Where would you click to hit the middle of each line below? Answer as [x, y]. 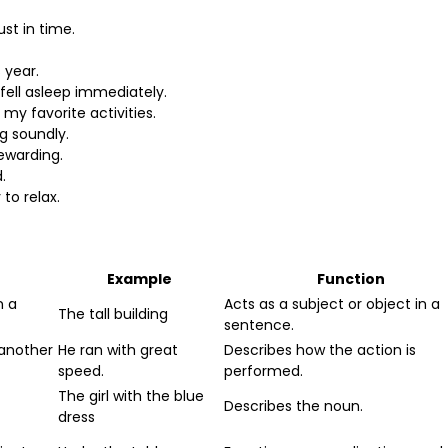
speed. [81, 370]
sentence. [259, 324]
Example [139, 278]
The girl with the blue [131, 395]
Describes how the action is [320, 349]
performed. [263, 370]
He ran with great [118, 349]
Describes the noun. [293, 405]
